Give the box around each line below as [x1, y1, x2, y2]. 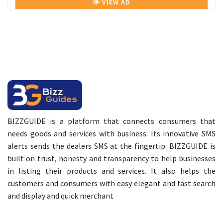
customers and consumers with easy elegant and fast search [7, 178, 216, 189]
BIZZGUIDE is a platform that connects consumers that [7, 116, 216, 126]
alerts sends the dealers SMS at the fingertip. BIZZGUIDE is [7, 141, 216, 151]
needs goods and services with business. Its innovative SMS [7, 128, 216, 139]
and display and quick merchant [7, 191, 113, 201]
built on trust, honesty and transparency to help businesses [7, 153, 216, 164]
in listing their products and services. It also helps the [7, 166, 216, 176]
